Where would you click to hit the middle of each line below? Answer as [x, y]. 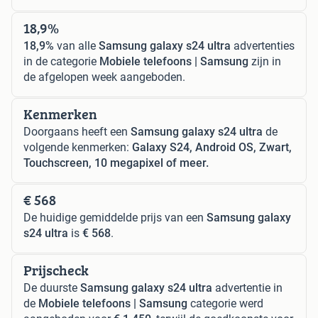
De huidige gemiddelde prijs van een [115, 217]
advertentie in [247, 287]
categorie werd [225, 303]
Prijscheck [56, 270]
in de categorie [61, 61]
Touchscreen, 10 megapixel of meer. [116, 163]
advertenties [263, 45]
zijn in [265, 61]
